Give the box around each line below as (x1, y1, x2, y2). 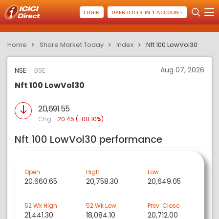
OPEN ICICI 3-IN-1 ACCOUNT (111, 9, 183, 16)
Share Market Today (40, 40, 104, 49)
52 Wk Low (86, 201, 116, 210)
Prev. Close (147, 201, 179, 210)
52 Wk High (24, 201, 57, 210)
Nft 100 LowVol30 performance (15, 132, 162, 147)
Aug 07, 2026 (160, 65, 204, 75)
